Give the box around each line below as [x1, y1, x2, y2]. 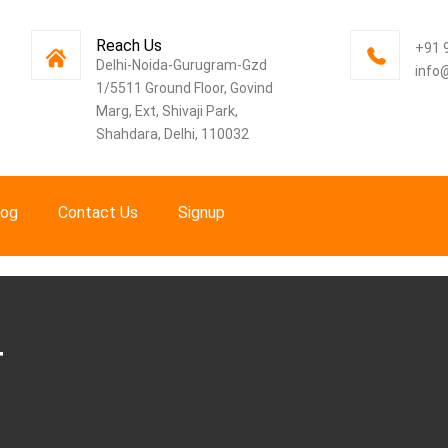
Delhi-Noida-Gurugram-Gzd [96, 57, 268, 73]
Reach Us [96, 36, 163, 55]
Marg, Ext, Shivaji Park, [96, 103, 239, 119]
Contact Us [58, 203, 138, 222]
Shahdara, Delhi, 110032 [96, 126, 250, 142]
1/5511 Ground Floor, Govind [96, 80, 274, 96]
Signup [178, 203, 225, 222]
